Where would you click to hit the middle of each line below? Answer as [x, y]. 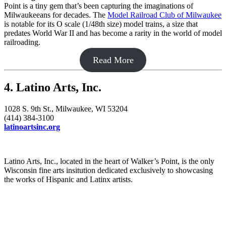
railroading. [23, 42]
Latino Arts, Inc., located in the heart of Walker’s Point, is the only [109, 161]
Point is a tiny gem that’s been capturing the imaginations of [99, 6]
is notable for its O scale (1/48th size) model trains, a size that [101, 24]
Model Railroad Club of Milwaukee [164, 15]
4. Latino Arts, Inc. [53, 88]
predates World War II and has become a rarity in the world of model [113, 33]
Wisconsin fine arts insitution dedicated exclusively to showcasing [108, 170]
